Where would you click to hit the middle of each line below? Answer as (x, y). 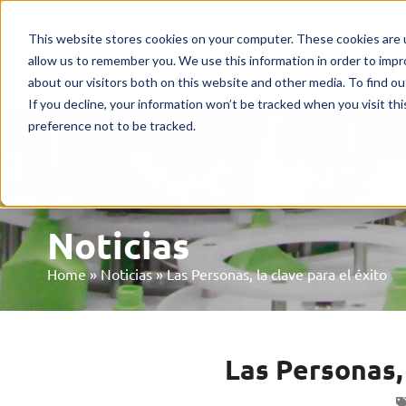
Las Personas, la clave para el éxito (277, 274)
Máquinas (300, 36)
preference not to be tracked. (111, 125)
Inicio (235, 36)
